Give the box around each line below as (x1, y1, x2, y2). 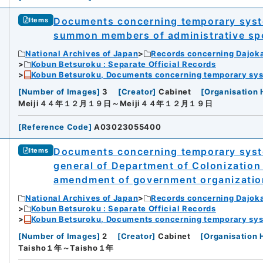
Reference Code (21, 122, 89, 132)
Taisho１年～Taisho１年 (18, 243, 114, 253)
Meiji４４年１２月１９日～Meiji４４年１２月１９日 (18, 99, 213, 109)
